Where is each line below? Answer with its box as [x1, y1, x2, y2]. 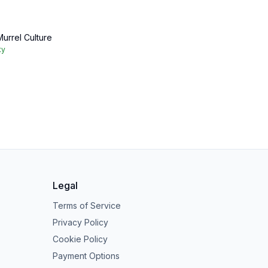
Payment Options [53, 251, 120, 261]
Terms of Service [53, 200, 121, 211]
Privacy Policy [53, 217, 108, 227]
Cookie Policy [53, 234, 108, 244]
